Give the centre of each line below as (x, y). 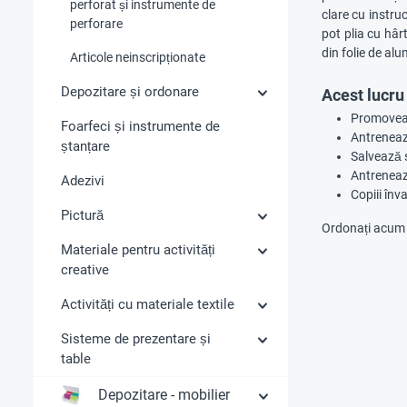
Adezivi (83, 180)
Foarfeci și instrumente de (140, 126)
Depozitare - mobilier (164, 394)
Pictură (82, 215)
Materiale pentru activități (138, 249)
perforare (96, 23)
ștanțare (85, 146)
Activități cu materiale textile (148, 304)
